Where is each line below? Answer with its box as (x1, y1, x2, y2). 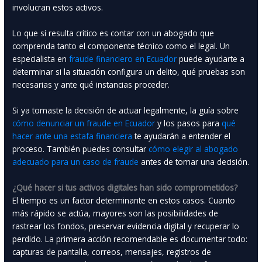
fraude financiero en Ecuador (69, 53, 177, 65)
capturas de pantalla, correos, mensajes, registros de (12, 246, 212, 257)
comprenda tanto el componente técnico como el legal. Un (12, 40, 230, 52)
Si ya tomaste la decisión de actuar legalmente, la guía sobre (12, 105, 239, 116)
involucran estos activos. (12, 2, 104, 13)
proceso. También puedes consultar (12, 143, 149, 155)
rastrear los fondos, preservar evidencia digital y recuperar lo (12, 220, 240, 232)
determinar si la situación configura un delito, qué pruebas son (12, 66, 246, 78)
